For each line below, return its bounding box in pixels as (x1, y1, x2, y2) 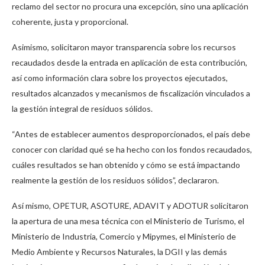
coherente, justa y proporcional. (12, 16, 128, 27)
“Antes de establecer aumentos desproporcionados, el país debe (12, 128, 250, 139)
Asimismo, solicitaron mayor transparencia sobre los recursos (12, 41, 236, 52)
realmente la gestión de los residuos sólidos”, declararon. (12, 174, 219, 185)
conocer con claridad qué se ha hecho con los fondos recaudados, (12, 144, 252, 154)
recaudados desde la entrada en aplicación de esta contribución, (12, 57, 247, 67)
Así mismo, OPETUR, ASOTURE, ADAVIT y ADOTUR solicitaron (12, 200, 248, 211)
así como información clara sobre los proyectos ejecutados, (12, 72, 228, 83)
